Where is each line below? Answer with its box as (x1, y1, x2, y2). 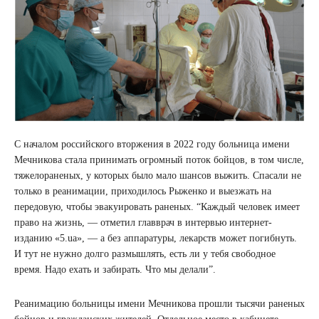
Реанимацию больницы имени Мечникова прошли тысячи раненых (14, 298, 305, 310)
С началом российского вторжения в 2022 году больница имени (14, 139, 290, 150)
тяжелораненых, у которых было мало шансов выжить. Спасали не (14, 170, 301, 182)
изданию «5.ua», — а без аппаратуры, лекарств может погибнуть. (14, 233, 297, 244)
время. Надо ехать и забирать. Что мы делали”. (14, 264, 216, 276)
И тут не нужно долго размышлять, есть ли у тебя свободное (14, 249, 276, 260)
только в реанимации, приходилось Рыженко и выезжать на (14, 186, 271, 197)
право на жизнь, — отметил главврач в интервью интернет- (14, 217, 272, 229)
